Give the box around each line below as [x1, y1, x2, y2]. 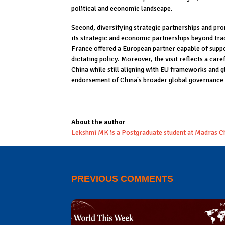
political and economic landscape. [71, 4, 173, 13]
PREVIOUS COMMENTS [71, 173, 173, 184]
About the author [71, 117, 127, 126]
